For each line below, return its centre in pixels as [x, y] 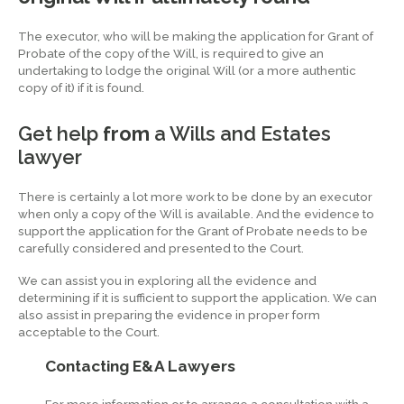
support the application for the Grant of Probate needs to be [193, 231]
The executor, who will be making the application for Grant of [196, 37]
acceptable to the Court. [89, 333]
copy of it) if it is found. [81, 88]
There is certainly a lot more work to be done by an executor [195, 197]
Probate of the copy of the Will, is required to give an [171, 54]
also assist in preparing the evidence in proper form [169, 316]
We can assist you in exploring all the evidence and [167, 281]
